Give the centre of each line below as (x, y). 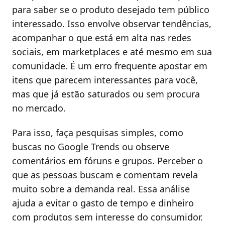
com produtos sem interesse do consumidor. (107, 217)
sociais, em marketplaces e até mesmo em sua (112, 51)
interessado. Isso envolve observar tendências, (112, 23)
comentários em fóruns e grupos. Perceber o (107, 161)
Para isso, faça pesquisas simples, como (98, 133)
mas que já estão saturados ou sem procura (106, 94)
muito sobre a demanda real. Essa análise (101, 189)
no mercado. (39, 108)
